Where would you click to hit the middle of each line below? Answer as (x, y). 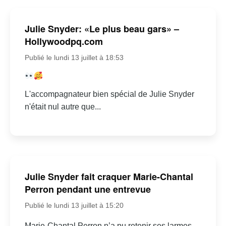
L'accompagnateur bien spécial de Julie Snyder (109, 94)
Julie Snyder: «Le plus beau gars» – (102, 29)
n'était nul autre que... (63, 107)
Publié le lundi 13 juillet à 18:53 (74, 58)
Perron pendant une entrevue (88, 189)
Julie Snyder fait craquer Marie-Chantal (109, 176)
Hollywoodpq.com (64, 42)
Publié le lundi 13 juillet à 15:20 (74, 205)
